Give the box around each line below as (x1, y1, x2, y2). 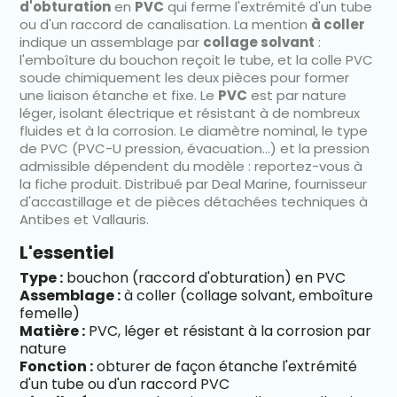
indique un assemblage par (19, 32, 204, 51)
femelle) (19, 302, 81, 323)
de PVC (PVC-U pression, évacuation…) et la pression (19, 138, 370, 158)
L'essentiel (19, 239, 115, 265)
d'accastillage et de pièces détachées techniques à (19, 191, 369, 211)
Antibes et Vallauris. (19, 209, 150, 229)
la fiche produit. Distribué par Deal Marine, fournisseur (19, 174, 368, 193)
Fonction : (19, 355, 94, 377)
